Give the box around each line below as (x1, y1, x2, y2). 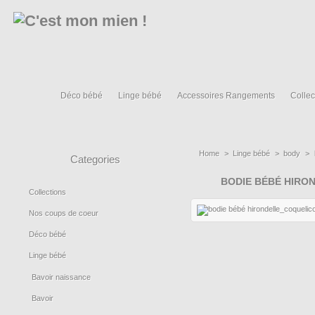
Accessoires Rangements (177, 91, 275, 101)
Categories (70, 153, 120, 165)
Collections (28, 187, 66, 196)
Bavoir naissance (31, 272, 91, 281)
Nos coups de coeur (28, 208, 98, 217)
